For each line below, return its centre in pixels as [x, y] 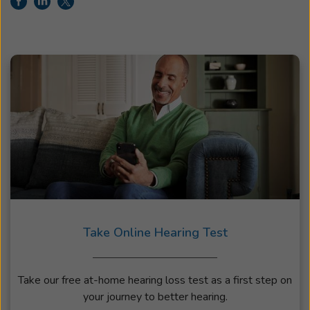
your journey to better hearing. [155, 297]
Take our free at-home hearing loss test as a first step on [155, 280]
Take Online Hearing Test [155, 232]
